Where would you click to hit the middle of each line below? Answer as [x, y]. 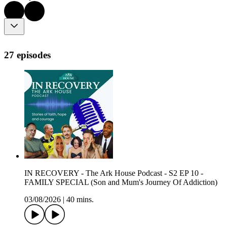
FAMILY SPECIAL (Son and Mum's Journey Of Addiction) [121, 182]
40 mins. [80, 200]
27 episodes [27, 55]
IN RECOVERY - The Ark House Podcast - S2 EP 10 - [114, 173]
